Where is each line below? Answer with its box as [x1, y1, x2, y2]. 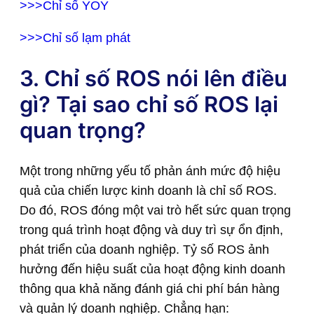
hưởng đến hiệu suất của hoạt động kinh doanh [20, 262, 285, 277]
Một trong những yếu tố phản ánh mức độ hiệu [20, 164, 280, 179]
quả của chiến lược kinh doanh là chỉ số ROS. [20, 184, 277, 198]
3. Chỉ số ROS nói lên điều [20, 65, 287, 92]
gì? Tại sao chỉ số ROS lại [20, 91, 278, 118]
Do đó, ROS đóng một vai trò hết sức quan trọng [20, 203, 291, 218]
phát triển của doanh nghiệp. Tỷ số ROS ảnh [20, 243, 269, 257]
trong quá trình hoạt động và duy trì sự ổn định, [20, 223, 283, 238]
